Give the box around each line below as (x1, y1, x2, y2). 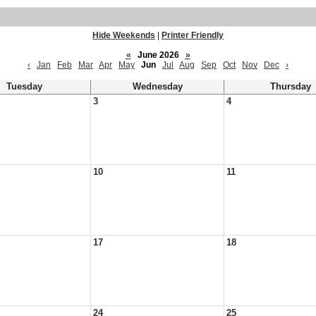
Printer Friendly (162, 30, 224, 40)
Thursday (270, 82, 311, 92)
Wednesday (132, 82, 183, 92)
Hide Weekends (92, 30, 155, 40)
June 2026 (133, 50, 183, 60)
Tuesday (6, 82, 42, 92)
